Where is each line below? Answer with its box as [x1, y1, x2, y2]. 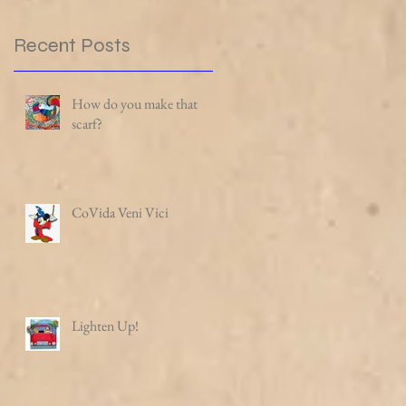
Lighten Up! [72, 315, 139, 335]
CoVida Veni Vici [72, 202, 169, 222]
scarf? [72, 113, 102, 133]
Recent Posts [14, 33, 130, 57]
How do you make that [72, 93, 198, 113]
